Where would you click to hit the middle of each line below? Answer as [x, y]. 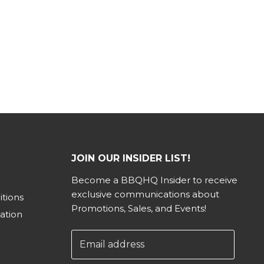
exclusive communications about [145, 194]
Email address [112, 244]
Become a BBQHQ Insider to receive [154, 180]
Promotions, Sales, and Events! [138, 208]
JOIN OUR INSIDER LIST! [131, 158]
